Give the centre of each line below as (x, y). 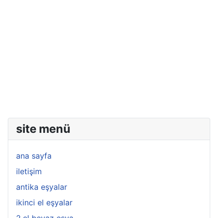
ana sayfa (34, 156)
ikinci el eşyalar (44, 202)
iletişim (29, 171)
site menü (43, 129)
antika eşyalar (42, 187)
